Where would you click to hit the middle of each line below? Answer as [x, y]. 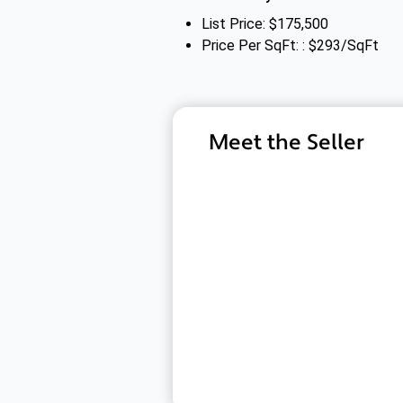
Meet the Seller [287, 143]
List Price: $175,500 [265, 24]
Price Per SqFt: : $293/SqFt [290, 45]
